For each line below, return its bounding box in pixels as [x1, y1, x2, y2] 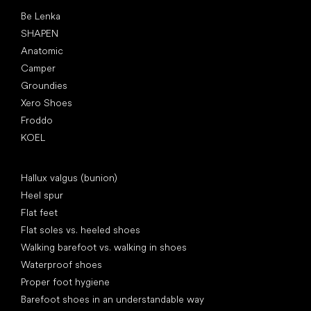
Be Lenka [21, 10, 60, 22]
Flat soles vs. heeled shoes [21, 224, 140, 236]
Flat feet [21, 207, 58, 219]
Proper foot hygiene [21, 276, 110, 288]
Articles [21, 159, 55, 171]
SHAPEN [21, 28, 58, 40]
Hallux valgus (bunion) [21, 172, 117, 184]
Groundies [21, 80, 67, 92]
